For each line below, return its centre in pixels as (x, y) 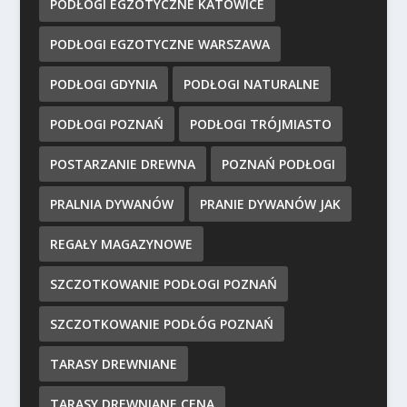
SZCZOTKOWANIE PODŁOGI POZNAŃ (163, 284)
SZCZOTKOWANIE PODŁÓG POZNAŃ (161, 324)
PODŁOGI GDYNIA (103, 84)
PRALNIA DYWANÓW (111, 204)
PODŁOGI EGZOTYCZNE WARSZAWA (159, 44)
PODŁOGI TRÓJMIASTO (260, 124)
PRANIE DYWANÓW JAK (270, 204)
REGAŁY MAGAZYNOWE (121, 244)
